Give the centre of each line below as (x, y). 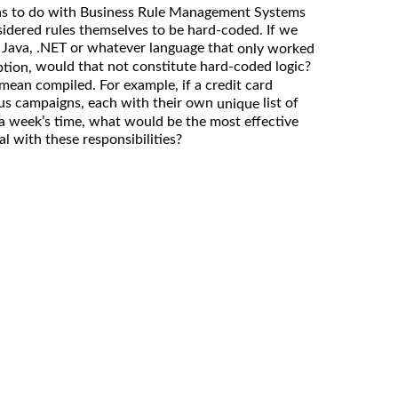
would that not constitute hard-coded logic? (173, 66)
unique (238, 103)
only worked (276, 48)
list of (279, 103)
